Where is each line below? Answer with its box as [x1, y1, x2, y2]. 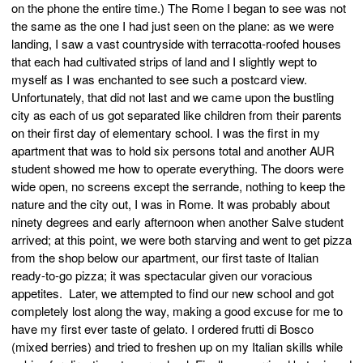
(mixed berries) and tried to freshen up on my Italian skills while [11, 338, 343, 356]
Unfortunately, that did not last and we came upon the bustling [11, 88, 334, 106]
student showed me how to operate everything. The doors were [11, 160, 344, 177]
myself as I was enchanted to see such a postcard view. [11, 70, 307, 88]
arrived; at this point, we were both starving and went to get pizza [11, 231, 352, 249]
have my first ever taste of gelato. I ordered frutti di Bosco [11, 320, 314, 338]
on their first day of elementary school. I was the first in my [11, 124, 320, 142]
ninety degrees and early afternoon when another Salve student [11, 213, 344, 231]
